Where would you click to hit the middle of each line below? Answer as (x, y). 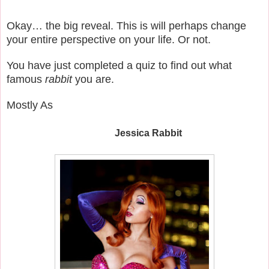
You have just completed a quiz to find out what (119, 65)
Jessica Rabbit (148, 133)
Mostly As (30, 105)
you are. (95, 79)
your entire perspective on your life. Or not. (109, 39)
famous (24, 79)
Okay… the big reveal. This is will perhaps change (126, 26)
